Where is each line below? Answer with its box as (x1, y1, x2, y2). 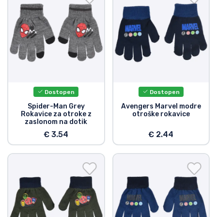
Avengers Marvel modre (121, 102, 201, 110)
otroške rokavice (132, 109, 190, 118)
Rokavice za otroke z (20, 109, 92, 118)
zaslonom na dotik (25, 117, 88, 126)
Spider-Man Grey (27, 102, 85, 110)
